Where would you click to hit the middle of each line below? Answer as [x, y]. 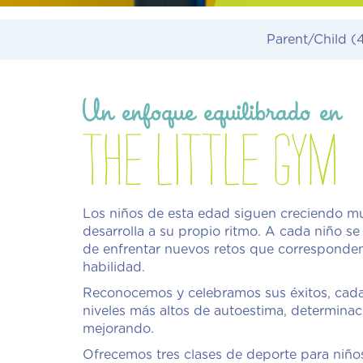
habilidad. [114, 267]
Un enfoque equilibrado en [212, 112]
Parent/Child [309, 39]
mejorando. [118, 329]
